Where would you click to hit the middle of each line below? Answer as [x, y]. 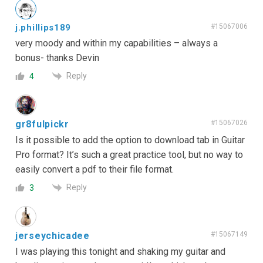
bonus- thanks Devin [57, 58]
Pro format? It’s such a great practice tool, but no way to [129, 155]
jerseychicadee [53, 236]
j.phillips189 [43, 27]
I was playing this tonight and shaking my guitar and [120, 252]
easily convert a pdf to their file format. [95, 170]
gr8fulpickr [42, 124]
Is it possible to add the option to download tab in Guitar [130, 140]
